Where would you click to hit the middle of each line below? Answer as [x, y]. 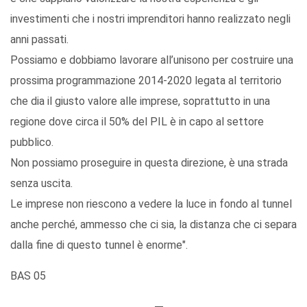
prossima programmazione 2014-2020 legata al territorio [146, 81]
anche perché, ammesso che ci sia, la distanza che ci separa [153, 225]
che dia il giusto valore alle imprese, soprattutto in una [140, 101]
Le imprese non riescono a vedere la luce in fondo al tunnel [151, 204]
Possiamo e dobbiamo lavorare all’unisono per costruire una [152, 60]
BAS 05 [28, 276]
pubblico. [32, 143]
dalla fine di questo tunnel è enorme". [99, 245]
